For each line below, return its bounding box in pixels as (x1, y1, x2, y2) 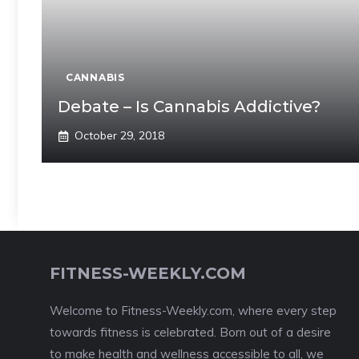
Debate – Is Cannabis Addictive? (58, 97, 321, 116)
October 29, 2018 (75, 128, 164, 143)
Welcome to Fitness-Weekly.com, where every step (50, 303, 337, 318)
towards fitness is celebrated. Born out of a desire (50, 325, 331, 340)
